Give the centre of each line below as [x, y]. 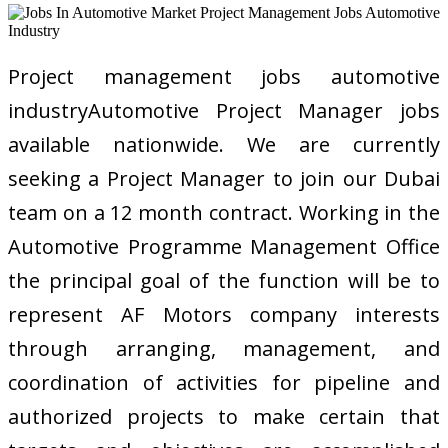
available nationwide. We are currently [224, 144]
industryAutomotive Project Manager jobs [224, 110]
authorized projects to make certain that [224, 416]
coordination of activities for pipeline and [224, 382]
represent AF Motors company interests [224, 314]
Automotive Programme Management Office [224, 246]
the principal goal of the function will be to [224, 280]
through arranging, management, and [224, 348]
